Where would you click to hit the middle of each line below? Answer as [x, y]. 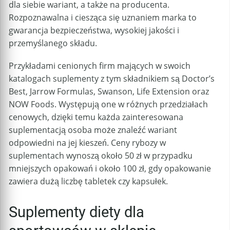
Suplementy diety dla [76, 212]
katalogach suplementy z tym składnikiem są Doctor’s [112, 79]
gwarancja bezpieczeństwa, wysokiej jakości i [94, 31]
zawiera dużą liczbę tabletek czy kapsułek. [88, 181]
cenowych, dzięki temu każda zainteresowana [96, 117]
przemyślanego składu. [53, 43]
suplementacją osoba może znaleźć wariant [93, 130]
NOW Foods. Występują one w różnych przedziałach [108, 104]
